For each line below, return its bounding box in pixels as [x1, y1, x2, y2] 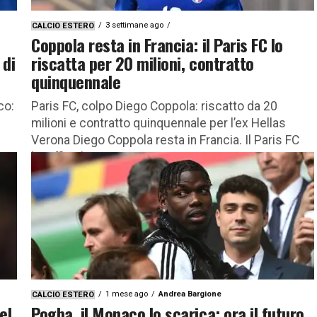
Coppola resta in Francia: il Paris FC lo [31, 31, 283, 57]
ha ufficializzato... [31, 149, 125, 164]
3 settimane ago [105, 20, 163, 30]
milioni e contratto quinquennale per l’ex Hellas [31, 115, 286, 130]
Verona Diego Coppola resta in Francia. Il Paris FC [31, 132, 299, 147]
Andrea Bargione [158, 289, 221, 299]
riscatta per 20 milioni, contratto [31, 50, 254, 76]
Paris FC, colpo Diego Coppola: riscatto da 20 [31, 98, 277, 113]
